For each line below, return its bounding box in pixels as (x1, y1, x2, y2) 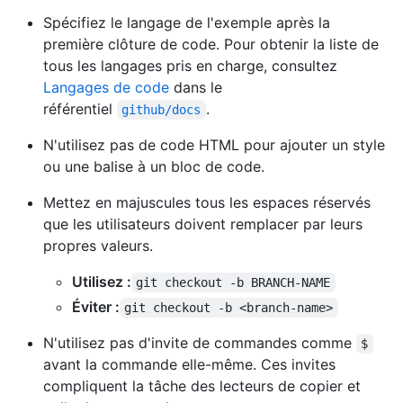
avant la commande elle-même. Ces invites (43, 354, 336, 373)
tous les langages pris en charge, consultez (43, 56, 337, 75)
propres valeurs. (43, 236, 153, 255)
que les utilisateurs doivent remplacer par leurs (43, 214, 363, 233)
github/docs (121, 102, 201, 117)
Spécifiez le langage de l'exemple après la (43, 13, 330, 31)
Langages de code (43, 77, 169, 96)
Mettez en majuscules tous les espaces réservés (43, 193, 371, 211)
